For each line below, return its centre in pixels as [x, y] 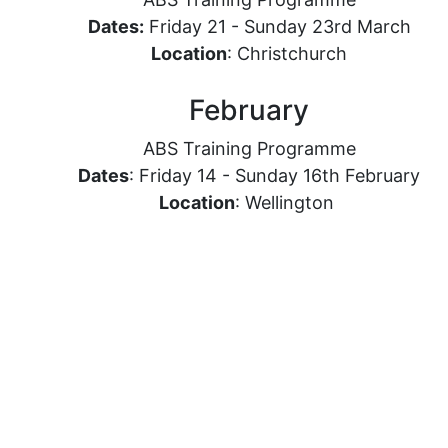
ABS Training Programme [249, 148]
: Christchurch [287, 53]
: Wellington [287, 202]
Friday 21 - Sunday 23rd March [277, 26]
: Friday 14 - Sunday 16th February [274, 175]
